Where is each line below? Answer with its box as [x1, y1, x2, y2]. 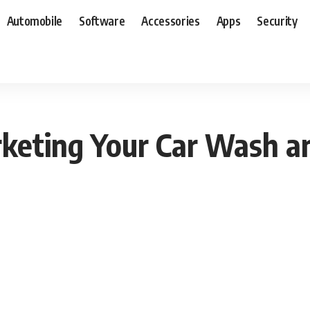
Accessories [141, 12, 200, 28]
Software [79, 12, 125, 28]
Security [257, 12, 298, 28]
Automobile [6, 12, 63, 28]
